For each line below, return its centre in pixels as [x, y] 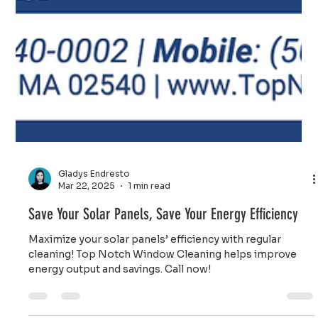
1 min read [149, 221]
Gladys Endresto [94, 209]
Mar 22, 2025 [87, 221]
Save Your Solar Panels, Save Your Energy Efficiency [164, 250]
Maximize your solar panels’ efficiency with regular [155, 275]
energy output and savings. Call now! [120, 305]
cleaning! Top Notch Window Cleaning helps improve [163, 290]
